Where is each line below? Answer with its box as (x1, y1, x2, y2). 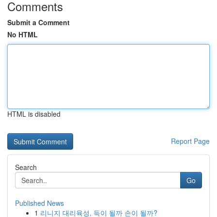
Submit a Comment (7, 17, 70, 27)
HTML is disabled (7, 109, 61, 119)
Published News (15, 198, 64, 208)
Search (15, 162, 37, 172)
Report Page (171, 136, 210, 146)
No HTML (7, 30, 38, 39)
